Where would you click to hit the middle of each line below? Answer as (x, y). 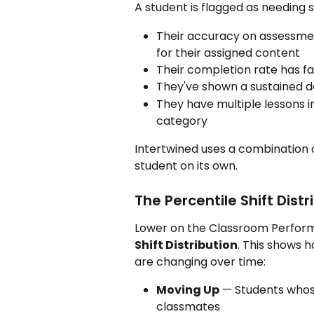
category (182, 121)
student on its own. (186, 165)
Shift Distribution (186, 245)
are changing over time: (200, 262)
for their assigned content (228, 53)
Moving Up (188, 290)
